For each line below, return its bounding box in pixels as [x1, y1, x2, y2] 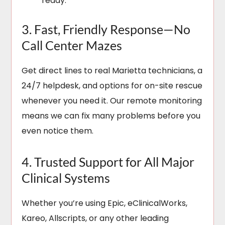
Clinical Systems [22, 170, 110, 186]
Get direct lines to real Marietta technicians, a [22, 65, 203, 77]
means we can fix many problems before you [22, 110, 201, 122]
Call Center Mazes [22, 38, 123, 53]
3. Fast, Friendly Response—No [22, 22, 191, 37]
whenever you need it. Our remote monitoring [22, 95, 202, 107]
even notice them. [22, 125, 94, 137]
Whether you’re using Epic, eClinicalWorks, [22, 197, 188, 209]
